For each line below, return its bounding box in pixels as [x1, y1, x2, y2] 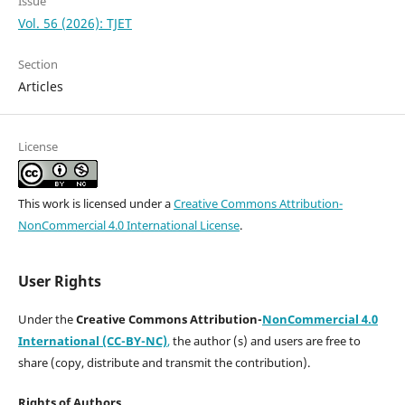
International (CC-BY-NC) [17, 333, 167, 350]
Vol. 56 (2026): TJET [17, 14, 132, 33]
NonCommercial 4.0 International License [17, 217, 240, 234]
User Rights [17, 271, 101, 292]
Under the [17, 311, 76, 328]
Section [17, 56, 58, 73]
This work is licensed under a [17, 195, 174, 212]
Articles [17, 78, 63, 96]
